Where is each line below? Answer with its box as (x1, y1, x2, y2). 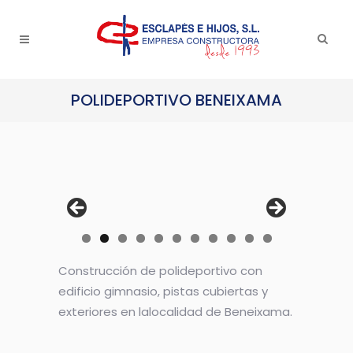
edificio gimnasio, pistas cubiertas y (58, 283, 268, 300)
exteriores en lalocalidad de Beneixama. (58, 303, 292, 321)
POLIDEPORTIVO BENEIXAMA (71, 89, 282, 111)
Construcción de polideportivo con (58, 262, 262, 280)
